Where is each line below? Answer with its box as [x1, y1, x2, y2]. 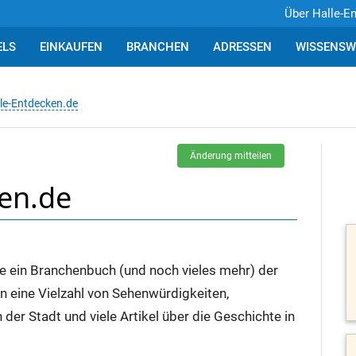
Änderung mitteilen [190, 150, 272, 162]
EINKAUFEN [40, 40, 103, 54]
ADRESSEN [213, 40, 272, 54]
